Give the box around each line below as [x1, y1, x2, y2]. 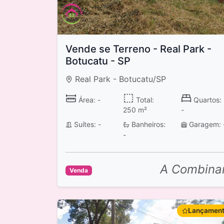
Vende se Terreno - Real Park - [65, 42, 211, 55]
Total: [133, 95, 154, 104]
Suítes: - [71, 120, 101, 129]
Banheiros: [129, 120, 165, 129]
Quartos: [191, 95, 222, 104]
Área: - [76, 95, 100, 104]
